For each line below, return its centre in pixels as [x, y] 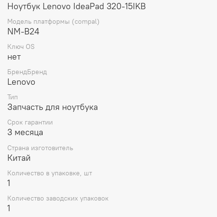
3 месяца [25, 132]
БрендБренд [27, 72]
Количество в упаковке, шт [50, 173]
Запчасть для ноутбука [53, 107]
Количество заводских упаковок [58, 198]
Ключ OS [21, 46]
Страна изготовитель [40, 147]
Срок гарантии [30, 122]
